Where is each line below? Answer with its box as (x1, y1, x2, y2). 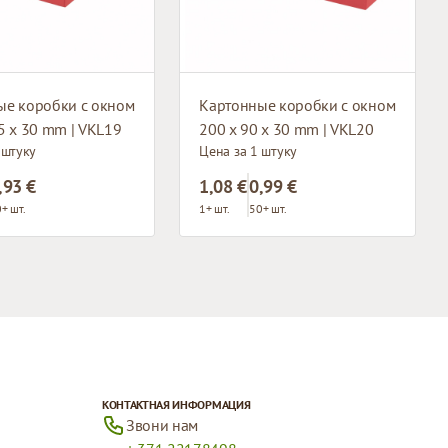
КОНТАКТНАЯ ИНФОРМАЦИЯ (101, 396, 251, 412)
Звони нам (125, 414, 199, 435)
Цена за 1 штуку (199, 141, 297, 160)
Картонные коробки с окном (199, 94, 396, 115)
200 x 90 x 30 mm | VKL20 (199, 118, 374, 139)
